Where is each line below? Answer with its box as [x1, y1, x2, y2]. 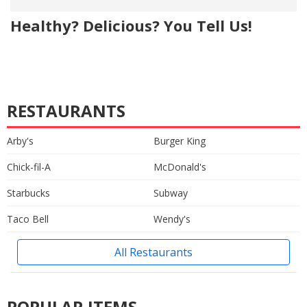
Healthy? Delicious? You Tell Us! [10, 15, 252, 36]
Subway [153, 186, 188, 200]
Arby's [7, 134, 34, 148]
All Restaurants [114, 245, 193, 260]
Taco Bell [7, 212, 49, 226]
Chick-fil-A [7, 160, 51, 174]
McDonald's [153, 160, 206, 174]
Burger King [153, 134, 206, 148]
